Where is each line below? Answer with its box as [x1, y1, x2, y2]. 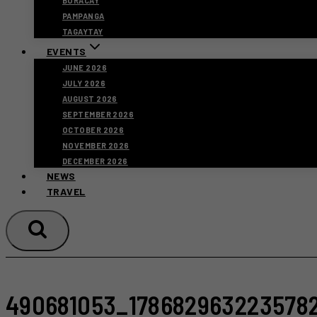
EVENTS [46, 45, 86, 57]
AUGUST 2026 [62, 94, 117, 103]
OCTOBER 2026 [62, 125, 125, 134]
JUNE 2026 [62, 63, 107, 72]
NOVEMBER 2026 [62, 141, 129, 150]
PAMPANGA [62, 11, 105, 21]
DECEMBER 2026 [62, 156, 128, 166]
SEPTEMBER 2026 [62, 110, 134, 119]
